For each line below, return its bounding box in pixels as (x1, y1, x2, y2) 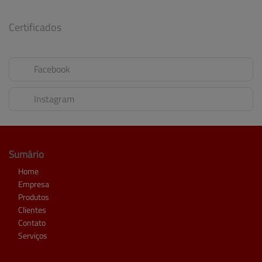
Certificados (9, 19, 61, 34)
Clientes (18, 204, 46, 216)
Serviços (18, 230, 47, 242)
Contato (18, 217, 46, 229)
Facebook (34, 63, 70, 76)
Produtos (18, 191, 49, 203)
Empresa (18, 178, 49, 190)
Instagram (34, 92, 74, 106)
